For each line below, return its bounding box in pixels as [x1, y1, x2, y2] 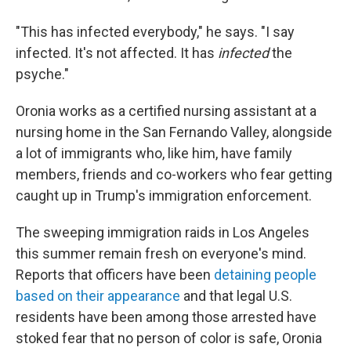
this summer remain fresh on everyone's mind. [16, 245, 306, 262]
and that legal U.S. [180, 288, 292, 304]
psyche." [16, 66, 69, 82]
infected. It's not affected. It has [16, 45, 218, 61]
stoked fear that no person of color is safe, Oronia [16, 330, 322, 346]
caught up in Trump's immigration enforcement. [16, 187, 312, 204]
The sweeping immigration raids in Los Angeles [16, 224, 309, 241]
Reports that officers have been [16, 266, 214, 283]
